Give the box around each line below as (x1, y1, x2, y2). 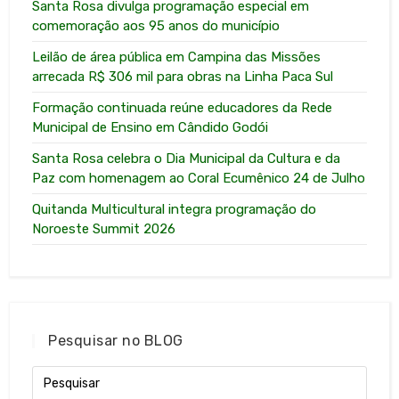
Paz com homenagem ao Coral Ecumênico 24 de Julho (32, 169, 366, 186)
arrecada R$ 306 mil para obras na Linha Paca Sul (32, 68, 334, 85)
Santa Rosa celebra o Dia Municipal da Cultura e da (32, 150, 341, 167)
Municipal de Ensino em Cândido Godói (32, 118, 269, 135)
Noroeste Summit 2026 (32, 220, 176, 237)
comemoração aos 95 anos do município (32, 17, 281, 34)
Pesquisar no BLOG (48, 331, 183, 349)
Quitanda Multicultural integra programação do (32, 200, 317, 217)
